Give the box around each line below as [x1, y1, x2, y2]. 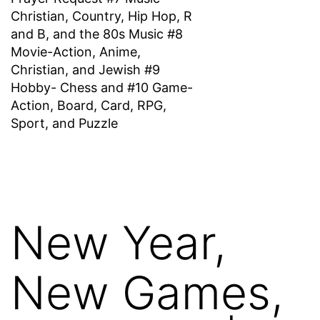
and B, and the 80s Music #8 [11, 26, 183, 41]
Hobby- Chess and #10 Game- [11, 79, 193, 95]
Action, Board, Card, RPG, [11, 97, 166, 113]
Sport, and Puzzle [11, 115, 118, 131]
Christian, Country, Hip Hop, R [11, 8, 192, 24]
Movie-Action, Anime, [11, 44, 141, 59]
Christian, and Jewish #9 [11, 61, 160, 77]
